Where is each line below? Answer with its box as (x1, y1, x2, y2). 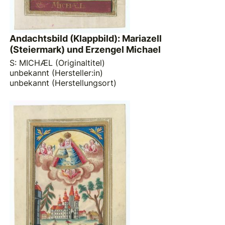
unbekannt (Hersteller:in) (10, 67, 103, 78)
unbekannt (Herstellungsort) (10, 77, 117, 88)
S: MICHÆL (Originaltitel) (10, 57, 105, 68)
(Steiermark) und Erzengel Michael (10, 44, 161, 55)
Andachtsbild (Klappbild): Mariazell (10, 33, 162, 44)
